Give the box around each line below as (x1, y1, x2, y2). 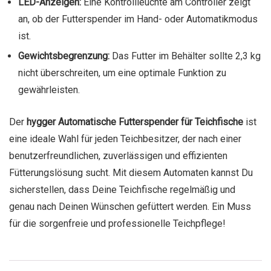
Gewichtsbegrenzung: (18, 50, 109, 62)
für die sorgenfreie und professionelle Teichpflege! (9, 218, 226, 230)
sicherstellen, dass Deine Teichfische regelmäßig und (9, 184, 235, 196)
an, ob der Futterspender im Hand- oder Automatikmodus (18, 13, 258, 25)
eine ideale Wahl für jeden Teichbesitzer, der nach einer (9, 133, 241, 145)
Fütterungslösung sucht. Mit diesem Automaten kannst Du (9, 167, 253, 179)
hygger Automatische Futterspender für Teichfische (27, 116, 243, 128)
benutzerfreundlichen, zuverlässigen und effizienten (9, 150, 227, 162)
